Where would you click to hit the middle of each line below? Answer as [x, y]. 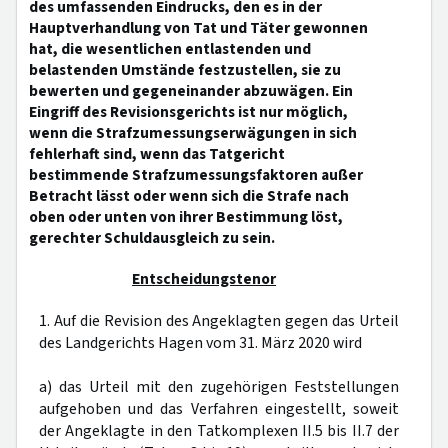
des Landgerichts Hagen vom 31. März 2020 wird [200, 343]
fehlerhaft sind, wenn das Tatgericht [157, 154]
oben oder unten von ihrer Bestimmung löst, [186, 217]
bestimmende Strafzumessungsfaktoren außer [196, 175]
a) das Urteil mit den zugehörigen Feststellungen [219, 387]
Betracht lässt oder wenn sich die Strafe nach [189, 196]
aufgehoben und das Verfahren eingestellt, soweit [219, 409]
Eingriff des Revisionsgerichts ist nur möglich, [188, 112]
